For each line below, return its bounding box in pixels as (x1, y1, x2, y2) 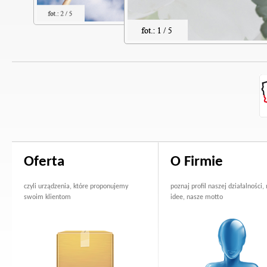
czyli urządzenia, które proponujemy (24, 183, 128, 190)
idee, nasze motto (170, 194, 223, 201)
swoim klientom (24, 194, 71, 201)
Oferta (24, 154, 64, 169)
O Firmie (170, 154, 223, 169)
